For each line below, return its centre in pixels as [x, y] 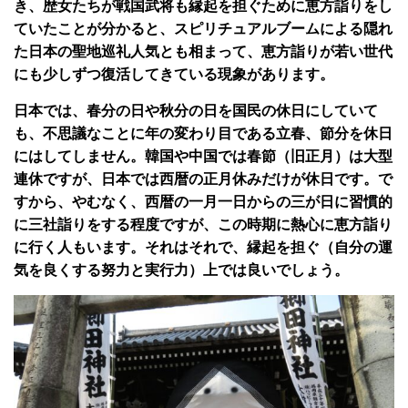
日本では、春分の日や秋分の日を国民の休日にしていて [196, 110]
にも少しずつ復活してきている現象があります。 [174, 74]
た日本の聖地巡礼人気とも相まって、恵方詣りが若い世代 [203, 51]
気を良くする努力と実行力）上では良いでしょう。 [181, 270]
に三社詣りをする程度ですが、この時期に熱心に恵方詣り [203, 224]
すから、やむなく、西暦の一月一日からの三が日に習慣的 [203, 201]
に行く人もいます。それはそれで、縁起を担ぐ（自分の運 [203, 247]
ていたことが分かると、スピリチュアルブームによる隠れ [203, 28]
